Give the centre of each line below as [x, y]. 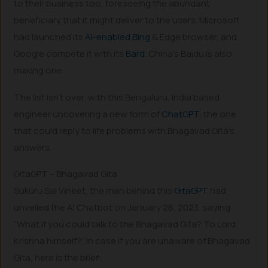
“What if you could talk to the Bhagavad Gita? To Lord [125, 224]
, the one [218, 114]
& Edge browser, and [194, 37]
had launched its [50, 37]
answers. [33, 147]
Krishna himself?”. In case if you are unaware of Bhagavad [132, 241]
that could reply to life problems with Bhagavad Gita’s [124, 130]
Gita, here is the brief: [58, 258]
